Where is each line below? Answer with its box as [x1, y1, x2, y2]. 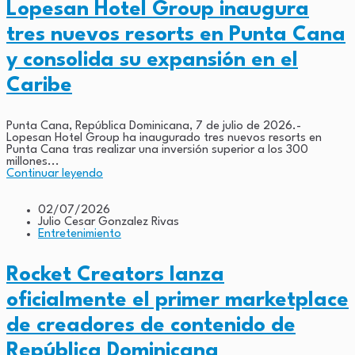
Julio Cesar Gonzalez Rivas [38, 216, 179, 228]
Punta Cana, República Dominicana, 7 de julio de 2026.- [6, 120, 301, 132]
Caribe [6, 74, 72, 96]
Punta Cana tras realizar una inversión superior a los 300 [6, 143, 308, 156]
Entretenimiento [38, 227, 121, 240]
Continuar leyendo [6, 167, 103, 180]
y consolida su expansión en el [6, 49, 298, 71]
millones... [6, 155, 59, 168]
